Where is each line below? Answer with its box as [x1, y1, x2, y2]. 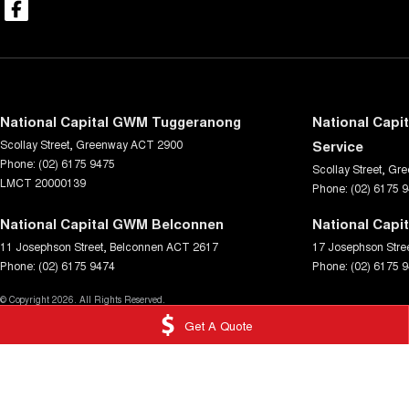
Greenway [76, 136, 128, 152]
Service [312, 136, 363, 157]
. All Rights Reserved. [74, 293, 165, 307]
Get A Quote [184, 316, 253, 334]
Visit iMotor [82, 350, 137, 366]
